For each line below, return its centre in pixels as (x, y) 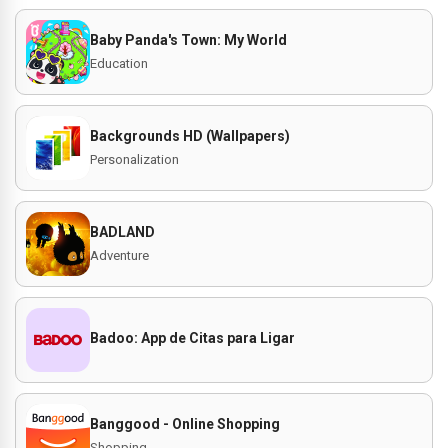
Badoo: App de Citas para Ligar (192, 337)
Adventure (119, 255)
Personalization (134, 159)
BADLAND (122, 232)
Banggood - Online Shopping (185, 424)
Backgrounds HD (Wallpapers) (190, 136)
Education (119, 63)
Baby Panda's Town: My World (188, 40)
